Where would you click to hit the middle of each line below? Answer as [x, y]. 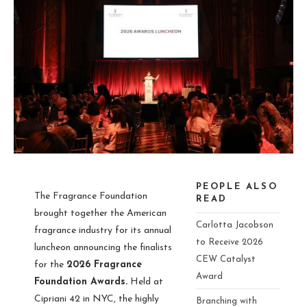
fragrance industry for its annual [103, 230]
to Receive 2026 [229, 242]
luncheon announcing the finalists [103, 247]
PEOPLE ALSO [237, 186]
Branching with [226, 301]
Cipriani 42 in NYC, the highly [97, 299]
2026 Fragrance [104, 265]
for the [50, 265]
